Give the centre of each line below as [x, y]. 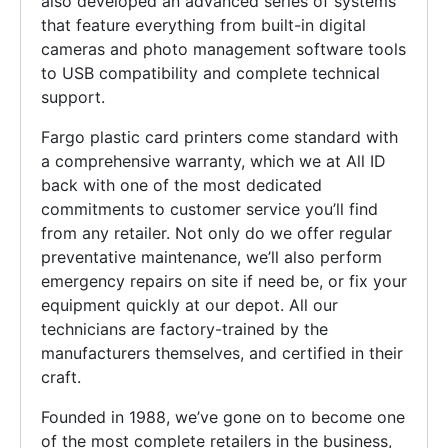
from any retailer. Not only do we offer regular [216, 232]
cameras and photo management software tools [223, 48]
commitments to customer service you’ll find [209, 208]
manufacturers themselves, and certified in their [222, 352]
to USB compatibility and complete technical [210, 72]
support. [73, 96]
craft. [61, 376]
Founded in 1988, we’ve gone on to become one [223, 416]
